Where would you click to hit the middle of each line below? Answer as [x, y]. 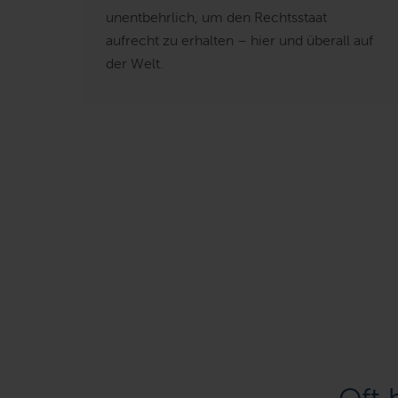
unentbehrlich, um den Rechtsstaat [216, 17]
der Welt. [135, 63]
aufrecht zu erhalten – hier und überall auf [239, 40]
